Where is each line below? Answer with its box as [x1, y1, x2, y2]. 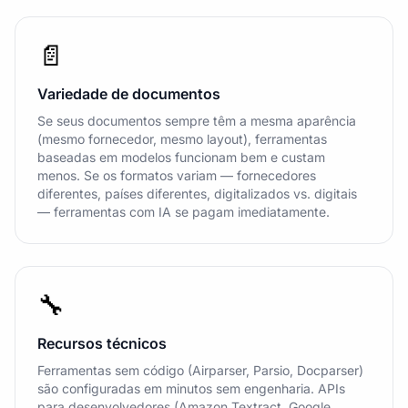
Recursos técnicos [37, 334, 167, 352]
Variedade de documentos [37, 85, 220, 103]
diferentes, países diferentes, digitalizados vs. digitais [37, 186, 357, 201]
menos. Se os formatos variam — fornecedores [37, 168, 316, 183]
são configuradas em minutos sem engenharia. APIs [37, 381, 345, 396]
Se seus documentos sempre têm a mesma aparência [37, 113, 356, 128]
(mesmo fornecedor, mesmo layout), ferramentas [37, 131, 327, 147]
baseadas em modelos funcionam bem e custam [37, 149, 325, 165]
